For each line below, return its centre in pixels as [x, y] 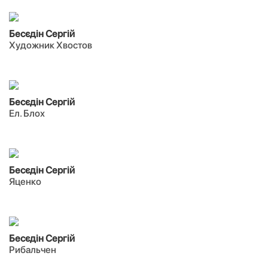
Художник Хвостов [51, 45]
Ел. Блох [27, 113]
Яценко [25, 182]
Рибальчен [33, 250]
